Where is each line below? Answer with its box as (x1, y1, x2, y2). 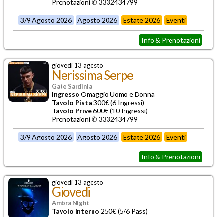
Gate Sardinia (52, 82, 92, 90)
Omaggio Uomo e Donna (79, 90, 155, 98)
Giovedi (52, 184, 90, 200)
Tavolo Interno (52, 206, 99, 215)
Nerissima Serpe (52, 67, 133, 83)
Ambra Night (52, 199, 89, 207)
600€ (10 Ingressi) (92, 106, 148, 115)
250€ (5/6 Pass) (99, 206, 148, 215)
